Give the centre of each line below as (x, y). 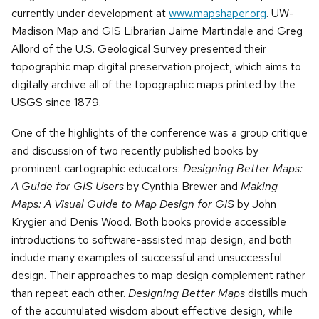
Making (259, 186)
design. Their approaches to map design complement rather (158, 275)
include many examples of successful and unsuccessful (147, 257)
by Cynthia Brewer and (182, 186)
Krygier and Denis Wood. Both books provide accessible (149, 221)
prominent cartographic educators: (97, 168)
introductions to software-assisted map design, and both (152, 239)
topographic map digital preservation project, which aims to (156, 67)
